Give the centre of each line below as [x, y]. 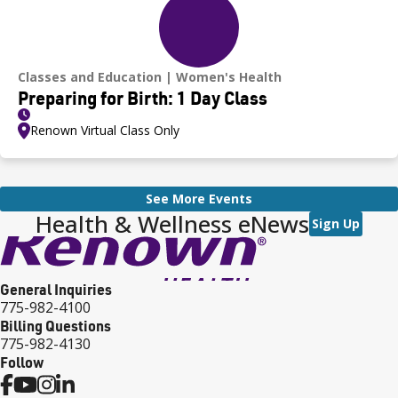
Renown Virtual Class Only [105, 130]
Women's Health [229, 76]
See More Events [199, 198]
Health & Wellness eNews [172, 223]
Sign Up [336, 223]
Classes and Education [90, 76]
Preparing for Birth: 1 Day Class [143, 97]
